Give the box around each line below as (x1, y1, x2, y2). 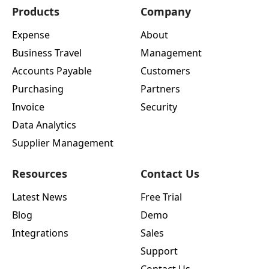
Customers (141, 64, 190, 78)
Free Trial (141, 190, 182, 204)
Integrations (12, 226, 68, 240)
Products (12, 4, 59, 19)
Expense (12, 28, 50, 42)
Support (141, 244, 178, 258)
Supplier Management (12, 136, 113, 150)
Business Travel (12, 46, 82, 60)
